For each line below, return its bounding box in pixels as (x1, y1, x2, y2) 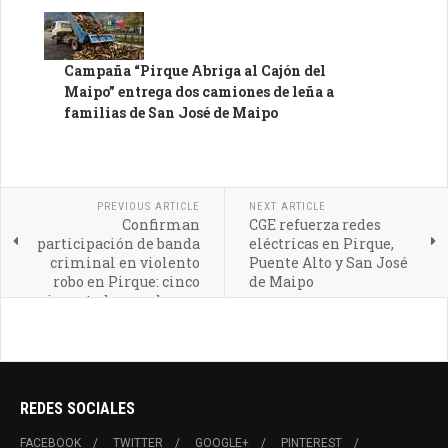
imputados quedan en (46, 291, 200, 311)
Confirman (121, 215, 200, 235)
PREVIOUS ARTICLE (96, 200, 200, 214)
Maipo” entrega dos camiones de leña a (64, 82, 334, 102)
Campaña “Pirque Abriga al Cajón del (64, 61, 326, 81)
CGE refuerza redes (248, 215, 381, 235)
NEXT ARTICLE (248, 200, 326, 214)
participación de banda (36, 234, 200, 254)
